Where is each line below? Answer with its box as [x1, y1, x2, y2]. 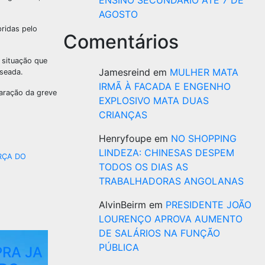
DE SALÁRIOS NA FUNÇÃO [99, 227, 220, 239]
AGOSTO [99, 8, 138, 20]
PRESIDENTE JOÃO [166, 199, 251, 211]
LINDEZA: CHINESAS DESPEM [99, 147, 234, 159]
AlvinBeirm [99, 199, 146, 211]
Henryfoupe [99, 132, 151, 144]
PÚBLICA [99, 241, 139, 253]
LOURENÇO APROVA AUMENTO [99, 213, 243, 225]
